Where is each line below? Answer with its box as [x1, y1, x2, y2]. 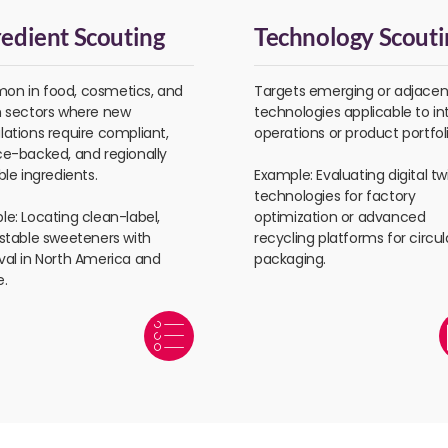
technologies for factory [254, 186, 416, 207]
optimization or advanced [254, 207, 426, 228]
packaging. [254, 249, 326, 270]
